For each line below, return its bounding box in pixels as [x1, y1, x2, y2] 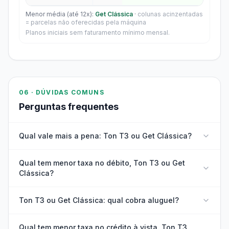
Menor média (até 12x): [26, 10, 95, 18]
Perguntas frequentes [19, 101, 119, 112]
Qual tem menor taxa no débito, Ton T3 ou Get [19, 158, 185, 167]
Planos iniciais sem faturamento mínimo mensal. [26, 29, 170, 36]
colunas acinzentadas [138, 10, 203, 18]
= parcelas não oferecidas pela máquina [26, 18, 146, 26]
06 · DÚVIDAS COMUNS [19, 88, 104, 96]
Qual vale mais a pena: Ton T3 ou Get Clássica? [19, 131, 192, 140]
